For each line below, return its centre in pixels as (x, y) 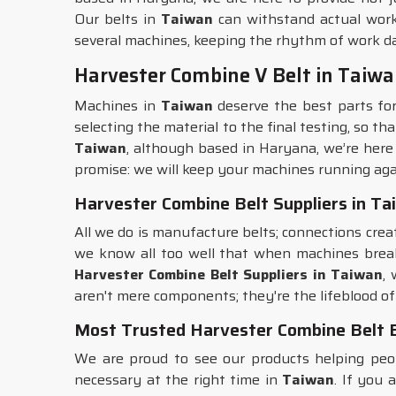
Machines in (118, 106)
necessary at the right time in (179, 380)
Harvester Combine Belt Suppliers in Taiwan (229, 274)
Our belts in (118, 19)
